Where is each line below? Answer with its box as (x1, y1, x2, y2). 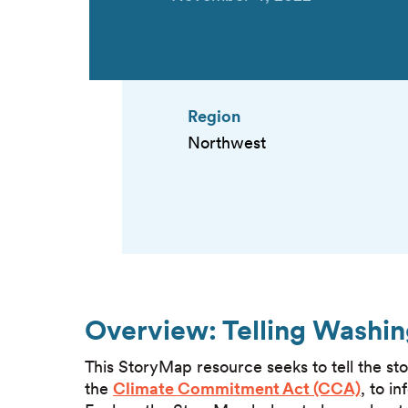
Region (188, 106, 240, 126)
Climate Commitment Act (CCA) (113, 379, 361, 399)
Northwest (188, 133, 266, 153)
